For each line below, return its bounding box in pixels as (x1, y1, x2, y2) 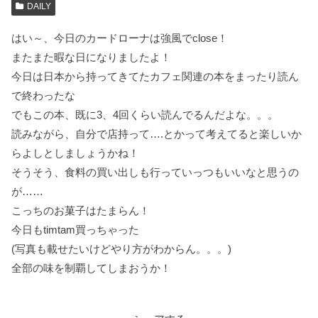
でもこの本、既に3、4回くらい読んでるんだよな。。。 (11, 108, 278, 121)
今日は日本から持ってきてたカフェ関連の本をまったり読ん (11, 70, 299, 82)
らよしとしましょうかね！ (11, 146, 139, 159)
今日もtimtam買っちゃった (11, 223, 139, 236)
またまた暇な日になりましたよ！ (11, 50, 171, 63)
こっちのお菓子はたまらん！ (11, 204, 150, 216)
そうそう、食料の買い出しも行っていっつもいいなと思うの (11, 165, 299, 178)
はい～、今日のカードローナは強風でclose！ (11, 31, 228, 44)
